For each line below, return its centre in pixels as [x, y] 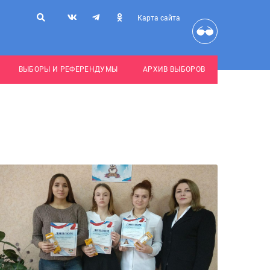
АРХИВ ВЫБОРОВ [174, 69]
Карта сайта [159, 18]
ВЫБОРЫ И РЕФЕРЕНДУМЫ [68, 69]
